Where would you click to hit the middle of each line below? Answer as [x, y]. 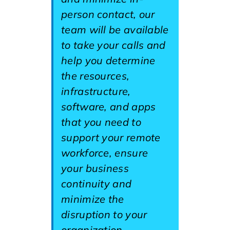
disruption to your [104, 214]
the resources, [95, 76]
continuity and [97, 184]
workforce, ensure [105, 153]
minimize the [93, 199]
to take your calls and [113, 45]
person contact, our [108, 14]
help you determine [108, 60]
